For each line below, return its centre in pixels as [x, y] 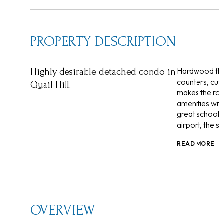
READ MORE [196, 143]
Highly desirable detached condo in [103, 72]
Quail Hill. [51, 85]
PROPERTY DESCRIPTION [103, 41]
